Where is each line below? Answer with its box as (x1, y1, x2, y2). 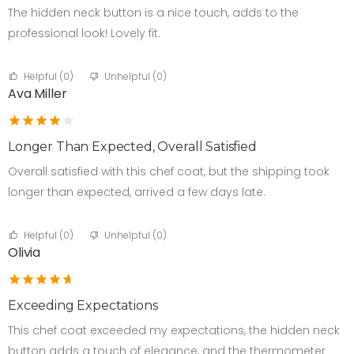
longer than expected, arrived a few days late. (8, 184, 265, 201)
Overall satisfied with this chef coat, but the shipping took (8, 164, 330, 180)
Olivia (8, 243, 41, 262)
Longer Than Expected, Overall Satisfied (8, 139, 257, 155)
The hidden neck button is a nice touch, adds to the (8, 5, 299, 21)
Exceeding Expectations (8, 298, 158, 314)
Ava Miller (8, 85, 67, 104)
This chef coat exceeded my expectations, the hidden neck (8, 322, 340, 339)
